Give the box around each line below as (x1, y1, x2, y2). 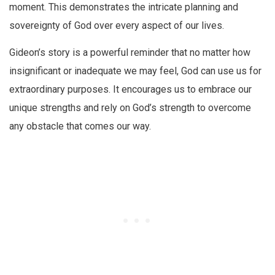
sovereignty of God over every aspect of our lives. (9, 19, 224, 31)
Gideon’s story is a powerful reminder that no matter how (9, 47, 250, 59)
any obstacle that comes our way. (9, 120, 151, 133)
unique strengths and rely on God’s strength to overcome (9, 102, 251, 114)
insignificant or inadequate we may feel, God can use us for (9, 65, 261, 77)
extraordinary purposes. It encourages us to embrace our (9, 83, 252, 96)
